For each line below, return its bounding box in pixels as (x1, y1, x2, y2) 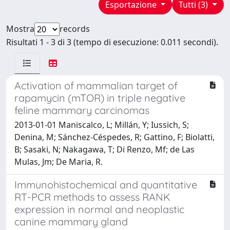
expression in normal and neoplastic (14, 202, 184, 216)
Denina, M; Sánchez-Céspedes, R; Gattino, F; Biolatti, (14, 131, 215, 143)
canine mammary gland (14, 215, 128, 228)
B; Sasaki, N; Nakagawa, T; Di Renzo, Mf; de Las (14, 143, 195, 155)
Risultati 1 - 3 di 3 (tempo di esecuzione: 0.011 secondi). (6, 36, 218, 48)
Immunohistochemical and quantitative (14, 178, 197, 191)
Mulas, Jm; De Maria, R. (14, 156, 103, 167)
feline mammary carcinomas (14, 103, 149, 117)
